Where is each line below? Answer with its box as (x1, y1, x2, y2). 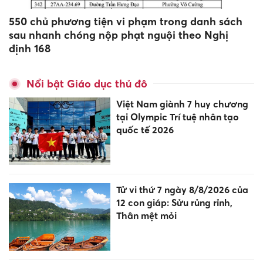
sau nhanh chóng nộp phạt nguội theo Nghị (9, 28, 228, 41)
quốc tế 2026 (116, 123, 174, 136)
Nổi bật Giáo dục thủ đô (26, 77, 147, 90)
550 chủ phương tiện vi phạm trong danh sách (9, 15, 242, 28)
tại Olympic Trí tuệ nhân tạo (116, 110, 239, 123)
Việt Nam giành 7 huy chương (116, 97, 248, 110)
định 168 (9, 42, 50, 55)
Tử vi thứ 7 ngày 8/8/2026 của (116, 183, 248, 195)
